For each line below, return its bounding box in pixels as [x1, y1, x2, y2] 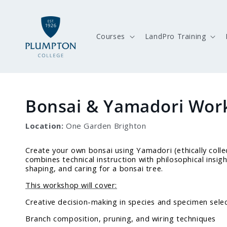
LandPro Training [144, 31, 206, 41]
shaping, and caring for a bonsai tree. [25, 163, 163, 173]
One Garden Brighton [63, 121, 146, 131]
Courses [96, 31, 125, 41]
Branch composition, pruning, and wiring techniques [25, 213, 216, 223]
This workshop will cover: [25, 180, 117, 190]
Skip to [15, 2, 42, 12]
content [15, 11, 45, 21]
